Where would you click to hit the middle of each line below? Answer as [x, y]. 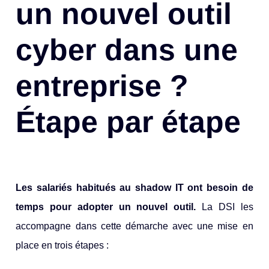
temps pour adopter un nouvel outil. [109, 207]
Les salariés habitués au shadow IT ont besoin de [134, 187]
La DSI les [228, 207]
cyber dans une [127, 50]
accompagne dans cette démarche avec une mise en [134, 226]
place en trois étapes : [62, 245]
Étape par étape [128, 122]
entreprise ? [102, 86]
